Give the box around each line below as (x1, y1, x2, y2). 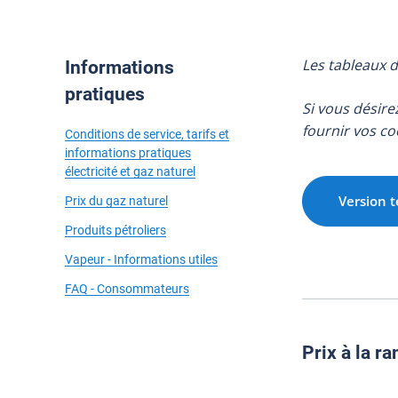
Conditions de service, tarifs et (65, 126, 230, 141)
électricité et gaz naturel (65, 163, 196, 179)
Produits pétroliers (65, 222, 167, 237)
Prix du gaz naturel (65, 193, 169, 208)
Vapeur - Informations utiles (65, 251, 219, 267)
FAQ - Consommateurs (65, 281, 190, 296)
